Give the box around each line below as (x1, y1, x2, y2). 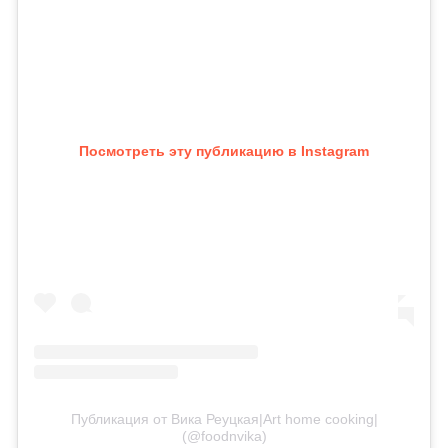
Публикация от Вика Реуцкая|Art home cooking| (70, 410, 378, 427)
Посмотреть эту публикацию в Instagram (79, 142, 369, 159)
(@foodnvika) (181, 427, 267, 444)
